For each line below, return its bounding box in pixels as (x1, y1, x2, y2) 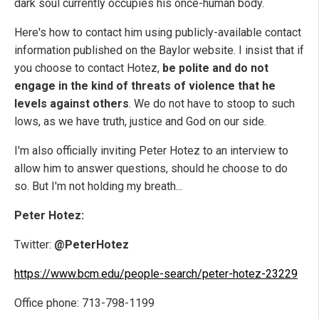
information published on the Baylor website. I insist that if (14, 43, 304, 57)
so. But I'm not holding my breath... (14, 179, 182, 193)
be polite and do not (162, 61, 268, 75)
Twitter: (14, 237, 54, 251)
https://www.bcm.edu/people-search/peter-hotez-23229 (14, 266, 298, 281)
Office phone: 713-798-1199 (14, 296, 155, 310)
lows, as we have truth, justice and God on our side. (14, 114, 266, 128)
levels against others (14, 96, 129, 110)
